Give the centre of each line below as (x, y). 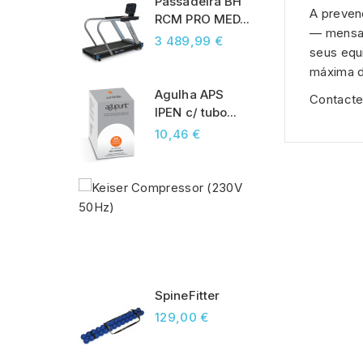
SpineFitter (188, 296)
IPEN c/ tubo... (196, 113)
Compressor (288, 206)
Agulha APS (189, 95)
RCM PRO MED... (203, 19)
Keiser (271, 188)
